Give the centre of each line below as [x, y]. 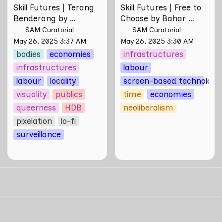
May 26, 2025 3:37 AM [50, 41]
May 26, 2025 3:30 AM [157, 41]
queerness [36, 108]
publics [69, 94]
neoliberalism [149, 108]
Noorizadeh [142, 29]
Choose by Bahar [153, 19]
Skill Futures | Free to [161, 8]
